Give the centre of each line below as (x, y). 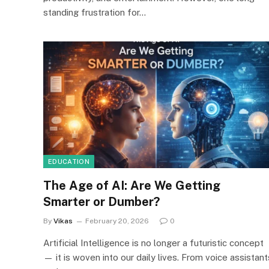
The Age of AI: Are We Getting (132, 186)
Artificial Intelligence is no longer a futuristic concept (153, 243)
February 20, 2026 (117, 221)
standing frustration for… (95, 12)
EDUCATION (69, 162)
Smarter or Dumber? (101, 202)
